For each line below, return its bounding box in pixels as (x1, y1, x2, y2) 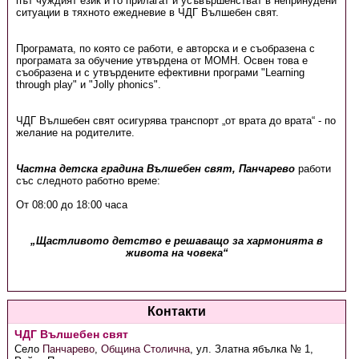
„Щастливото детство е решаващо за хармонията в (30, 235, 324, 247)
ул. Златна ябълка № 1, (196, 343, 314, 355)
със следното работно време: (15, 175, 160, 187)
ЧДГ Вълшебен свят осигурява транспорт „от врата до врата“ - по (15, 115, 336, 127)
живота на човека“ (125, 247, 228, 259)
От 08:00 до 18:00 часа (15, 199, 127, 211)
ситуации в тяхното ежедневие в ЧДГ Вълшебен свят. (15, 6, 279, 18)
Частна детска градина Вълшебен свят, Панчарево (15, 163, 295, 175)
